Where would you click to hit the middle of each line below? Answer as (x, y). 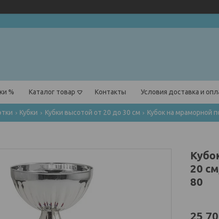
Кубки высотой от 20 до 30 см (92, 113)
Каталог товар (52, 92)
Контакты (110, 92)
